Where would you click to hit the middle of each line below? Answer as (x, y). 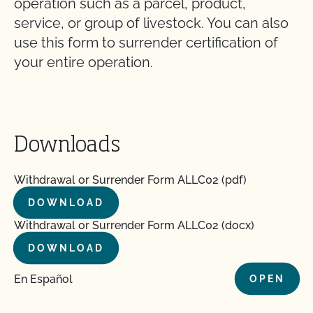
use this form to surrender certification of (146, 43)
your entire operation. (83, 62)
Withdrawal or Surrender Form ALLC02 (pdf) (130, 180)
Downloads (67, 146)
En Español (43, 279)
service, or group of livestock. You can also (151, 23)
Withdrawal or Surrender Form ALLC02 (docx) (134, 225)
